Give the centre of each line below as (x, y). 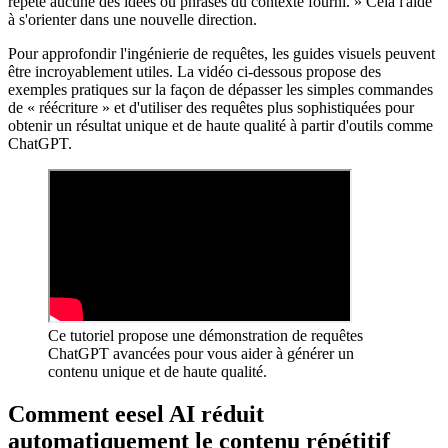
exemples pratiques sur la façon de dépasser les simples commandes (220, 89)
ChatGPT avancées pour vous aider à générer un (201, 353)
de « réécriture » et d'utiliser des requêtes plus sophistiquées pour (211, 107)
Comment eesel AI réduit (136, 413)
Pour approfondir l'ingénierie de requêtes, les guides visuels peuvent (221, 53)
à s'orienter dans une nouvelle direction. (132, 19)
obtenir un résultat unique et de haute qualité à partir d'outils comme (220, 125)
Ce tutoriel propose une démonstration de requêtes (205, 335)
